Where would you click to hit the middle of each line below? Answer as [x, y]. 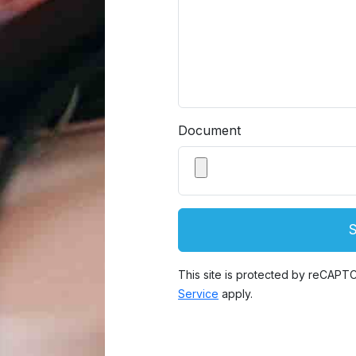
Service [198, 294]
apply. [236, 294]
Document [209, 130]
